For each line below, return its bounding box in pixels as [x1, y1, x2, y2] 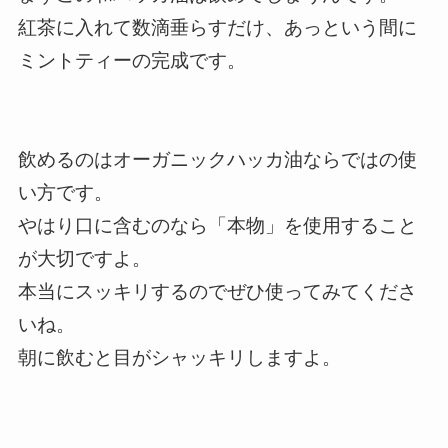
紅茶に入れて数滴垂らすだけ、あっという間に [17, 17, 417, 39]
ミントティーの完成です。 [17, 50, 246, 72]
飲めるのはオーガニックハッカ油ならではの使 [17, 149, 417, 171]
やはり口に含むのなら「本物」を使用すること [17, 215, 417, 237]
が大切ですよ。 [17, 248, 151, 270]
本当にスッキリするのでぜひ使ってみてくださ [17, 281, 417, 303]
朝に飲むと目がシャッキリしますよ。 [17, 347, 341, 369]
